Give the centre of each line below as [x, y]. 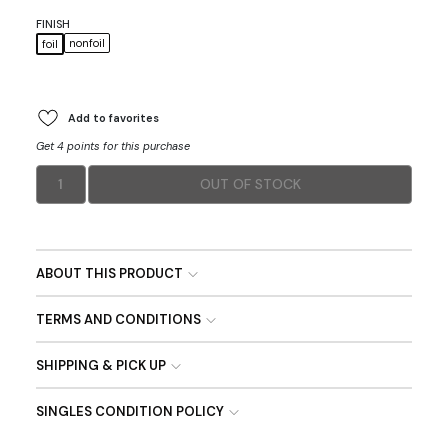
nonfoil [86, 42]
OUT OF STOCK [250, 184]
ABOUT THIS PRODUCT [109, 274]
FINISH [52, 23]
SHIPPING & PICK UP [100, 366]
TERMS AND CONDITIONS [118, 320]
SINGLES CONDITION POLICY [129, 412]
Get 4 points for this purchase [112, 146]
